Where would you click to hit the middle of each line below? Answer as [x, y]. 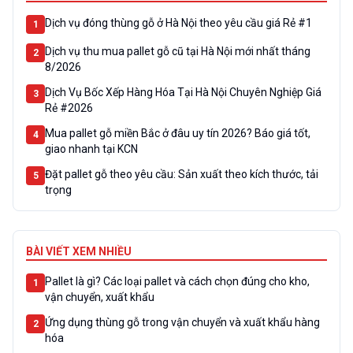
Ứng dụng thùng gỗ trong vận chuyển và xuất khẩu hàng [182, 322]
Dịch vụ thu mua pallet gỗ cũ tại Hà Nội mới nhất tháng [178, 51]
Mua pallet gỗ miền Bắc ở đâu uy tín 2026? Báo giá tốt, [178, 133]
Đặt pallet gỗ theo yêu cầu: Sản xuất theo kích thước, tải [182, 174]
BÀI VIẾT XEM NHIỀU [79, 251]
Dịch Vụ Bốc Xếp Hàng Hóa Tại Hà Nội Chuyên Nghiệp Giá [183, 92]
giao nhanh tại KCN [91, 149]
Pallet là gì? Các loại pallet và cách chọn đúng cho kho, [177, 281]
